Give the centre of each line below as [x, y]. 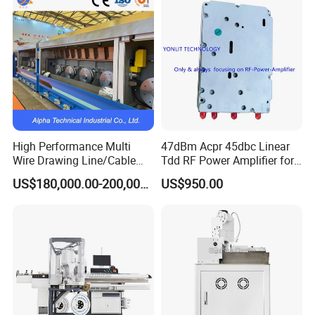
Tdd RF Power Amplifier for [227, 160]
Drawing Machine [57, 174]
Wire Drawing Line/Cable [75, 160]
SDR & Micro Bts [201, 174]
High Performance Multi [72, 146]
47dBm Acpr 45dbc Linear [225, 146]
